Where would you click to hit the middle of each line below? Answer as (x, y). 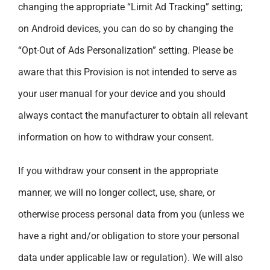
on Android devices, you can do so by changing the (126, 28)
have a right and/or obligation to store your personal (129, 236)
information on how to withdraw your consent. (116, 137)
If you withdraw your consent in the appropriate (118, 171)
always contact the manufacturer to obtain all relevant (133, 115)
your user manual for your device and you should (122, 93)
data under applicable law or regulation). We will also (130, 257)
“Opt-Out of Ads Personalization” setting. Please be (126, 50)
